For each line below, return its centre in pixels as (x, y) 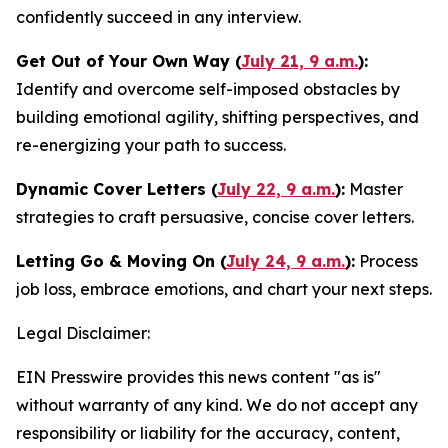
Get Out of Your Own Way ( (128, 61)
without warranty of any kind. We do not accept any (217, 405)
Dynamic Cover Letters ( (116, 189)
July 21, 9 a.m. (299, 61)
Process (386, 261)
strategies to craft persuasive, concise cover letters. (215, 217)
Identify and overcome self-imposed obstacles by (208, 89)
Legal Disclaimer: (83, 333)
